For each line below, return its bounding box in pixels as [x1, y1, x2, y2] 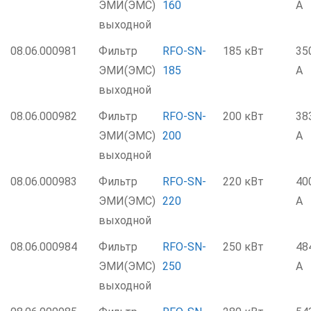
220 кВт [223, 175, 264, 188]
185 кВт [223, 44, 264, 58]
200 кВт [223, 110, 264, 123]
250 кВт [223, 240, 264, 253]
